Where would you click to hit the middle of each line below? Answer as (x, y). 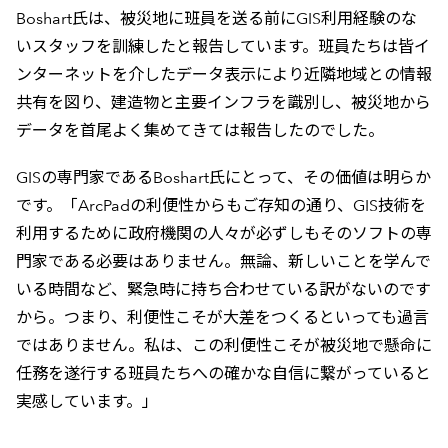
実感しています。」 (86, 401)
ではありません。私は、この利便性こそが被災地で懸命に (223, 345)
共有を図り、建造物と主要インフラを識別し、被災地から (223, 103)
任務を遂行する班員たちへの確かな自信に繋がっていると (223, 373)
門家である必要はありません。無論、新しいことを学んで (223, 261)
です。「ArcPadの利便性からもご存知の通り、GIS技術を (220, 205)
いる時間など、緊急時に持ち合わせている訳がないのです (223, 289)
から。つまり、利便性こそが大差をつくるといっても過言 (222, 317)
